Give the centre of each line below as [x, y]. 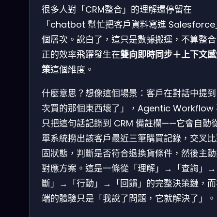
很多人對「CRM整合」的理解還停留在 [117, 10]
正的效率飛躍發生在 [81, 55]
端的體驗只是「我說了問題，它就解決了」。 [129, 199]
